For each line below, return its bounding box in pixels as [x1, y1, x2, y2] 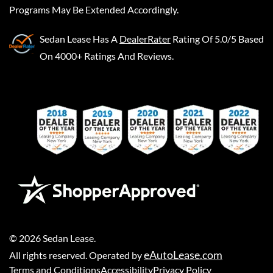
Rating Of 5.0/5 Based [172, 33, 264, 45]
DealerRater [119, 33, 171, 45]
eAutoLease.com [144, 248, 222, 262]
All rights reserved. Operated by [9, 249, 144, 261]
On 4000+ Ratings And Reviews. [40, 50, 174, 62]
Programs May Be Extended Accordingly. [9, 4, 179, 16]
